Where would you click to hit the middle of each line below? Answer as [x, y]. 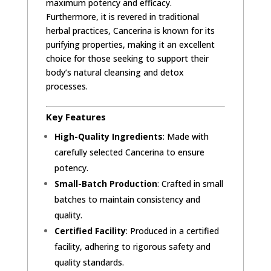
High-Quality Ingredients [108, 136]
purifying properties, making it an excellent [130, 44]
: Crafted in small [190, 183]
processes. [67, 86]
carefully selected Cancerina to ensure [129, 152]
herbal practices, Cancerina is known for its [130, 30]
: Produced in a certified [172, 230]
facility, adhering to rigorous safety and [132, 246]
